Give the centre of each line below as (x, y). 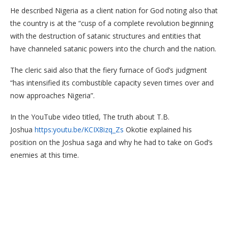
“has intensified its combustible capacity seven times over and (112, 83)
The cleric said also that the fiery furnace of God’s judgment (109, 70)
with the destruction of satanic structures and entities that (106, 36)
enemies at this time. (45, 155)
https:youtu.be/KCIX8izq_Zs (79, 130)
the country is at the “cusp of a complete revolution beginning (112, 23)
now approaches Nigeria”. (52, 95)
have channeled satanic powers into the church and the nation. (113, 49)
